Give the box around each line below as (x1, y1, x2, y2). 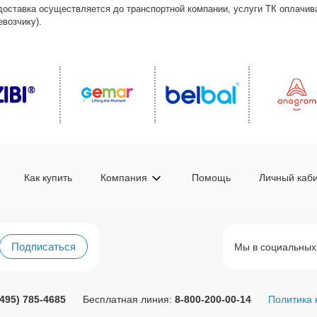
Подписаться (11, 241, 76, 253)
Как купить (24, 172, 73, 184)
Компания (100, 172, 148, 184)
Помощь (192, 172, 231, 184)
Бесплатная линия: (83, 293, 175, 305)
